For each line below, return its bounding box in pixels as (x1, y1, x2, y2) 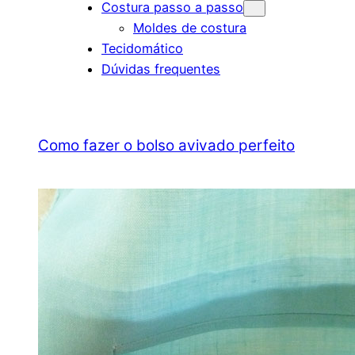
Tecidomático (101, 40, 183, 57)
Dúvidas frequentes (101, 61, 220, 78)
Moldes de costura (133, 20, 246, 36)
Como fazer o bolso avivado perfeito (38, 136, 295, 155)
